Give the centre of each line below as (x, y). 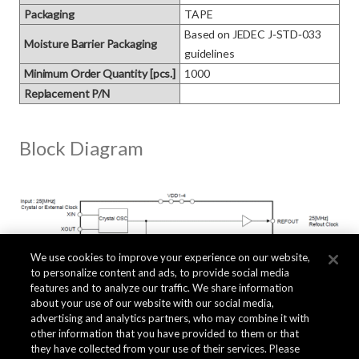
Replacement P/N (67, 93)
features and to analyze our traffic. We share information (162, 288)
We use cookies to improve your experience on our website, (171, 257)
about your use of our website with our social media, (153, 303)
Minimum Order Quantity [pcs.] (100, 73)
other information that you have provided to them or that (165, 333)
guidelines (210, 53)
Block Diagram (81, 148)
